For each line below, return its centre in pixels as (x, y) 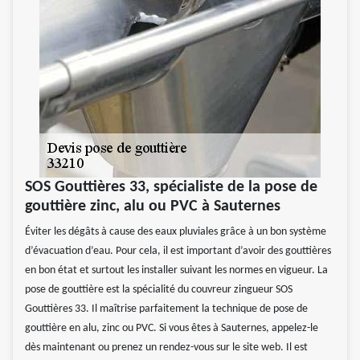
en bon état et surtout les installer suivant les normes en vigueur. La (176, 271)
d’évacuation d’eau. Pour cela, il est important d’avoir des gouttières (178, 252)
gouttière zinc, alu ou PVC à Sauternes (153, 207)
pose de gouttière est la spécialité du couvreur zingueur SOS (159, 290)
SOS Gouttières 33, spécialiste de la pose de (171, 188)
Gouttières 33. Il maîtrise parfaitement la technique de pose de (166, 309)
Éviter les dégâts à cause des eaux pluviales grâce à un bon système (176, 232)
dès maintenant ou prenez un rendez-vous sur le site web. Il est (166, 348)
